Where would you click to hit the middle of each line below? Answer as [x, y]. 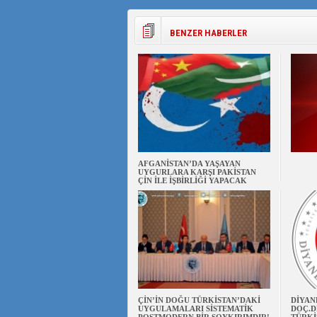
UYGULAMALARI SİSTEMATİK [195, 309]
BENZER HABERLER [208, 33]
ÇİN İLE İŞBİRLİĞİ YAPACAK [192, 180]
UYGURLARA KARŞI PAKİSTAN [197, 172]
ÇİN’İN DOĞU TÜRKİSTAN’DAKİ [199, 300]
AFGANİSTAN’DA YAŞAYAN [189, 163]
